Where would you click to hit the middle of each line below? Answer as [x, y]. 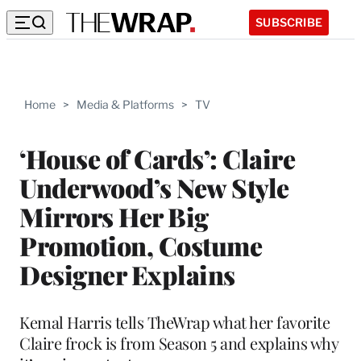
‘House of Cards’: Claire [157, 158]
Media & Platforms [125, 104]
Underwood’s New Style [154, 187]
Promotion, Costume [141, 245]
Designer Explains [127, 274]
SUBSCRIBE [289, 22]
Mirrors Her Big [114, 216]
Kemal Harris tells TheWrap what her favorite [174, 322]
